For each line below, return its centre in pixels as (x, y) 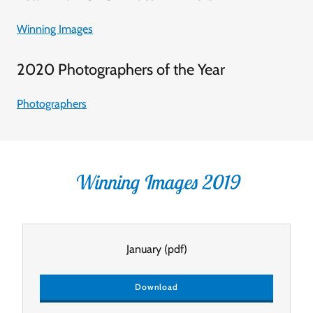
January (144, 249)
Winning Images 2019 (156, 182)
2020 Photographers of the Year (121, 69)
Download (156, 287)
